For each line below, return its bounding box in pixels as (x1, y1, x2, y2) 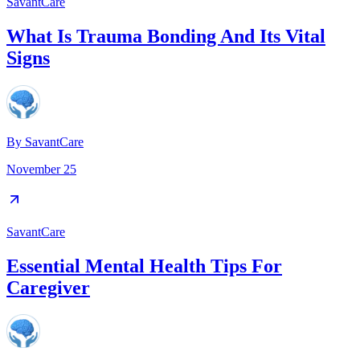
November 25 (6, 162, 76, 176)
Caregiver (6, 276, 90, 298)
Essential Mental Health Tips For (6, 255, 282, 276)
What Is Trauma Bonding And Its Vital (6, 25, 325, 47)
